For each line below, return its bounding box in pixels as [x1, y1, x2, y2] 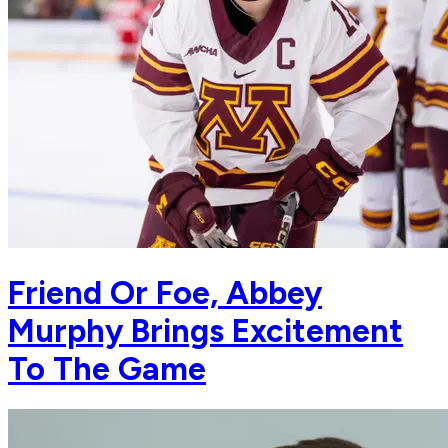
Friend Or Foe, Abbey [8, 273, 322, 312]
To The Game [8, 349, 206, 388]
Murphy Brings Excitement [8, 311, 403, 350]
